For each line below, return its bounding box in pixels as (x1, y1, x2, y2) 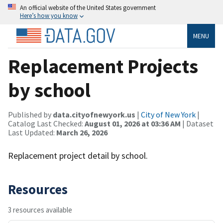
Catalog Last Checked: (8, 118, 85, 128)
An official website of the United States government (20, 3, 156, 11)
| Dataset (181, 118, 214, 128)
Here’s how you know (20, 11, 78, 19)
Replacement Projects (8, 53, 198, 79)
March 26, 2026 (56, 127, 108, 137)
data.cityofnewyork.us (53, 109, 135, 119)
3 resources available (8, 205, 72, 215)
